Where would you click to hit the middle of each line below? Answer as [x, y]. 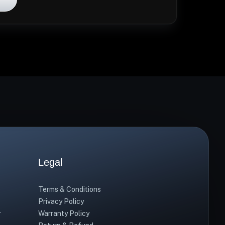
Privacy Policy [61, 201]
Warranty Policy [64, 213]
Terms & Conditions [70, 189]
